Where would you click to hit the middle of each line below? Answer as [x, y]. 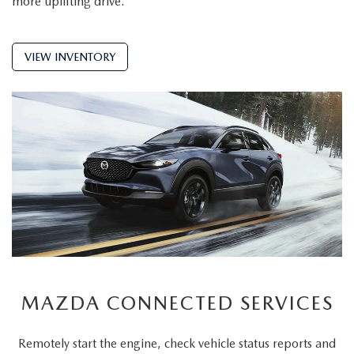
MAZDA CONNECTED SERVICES [177, 303]
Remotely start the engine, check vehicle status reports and [177, 344]
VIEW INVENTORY [70, 57]
